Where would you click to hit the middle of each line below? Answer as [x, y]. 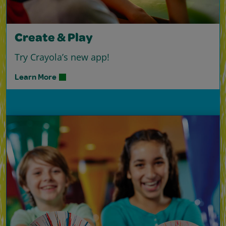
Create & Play [54, 39]
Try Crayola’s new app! [62, 57]
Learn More [36, 76]
